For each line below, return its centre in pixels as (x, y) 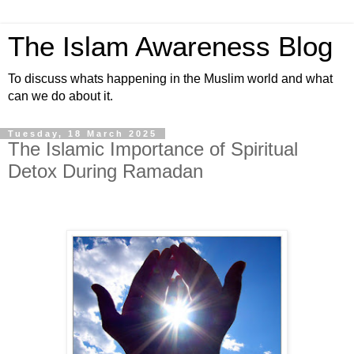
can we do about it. (60, 96)
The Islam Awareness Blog (170, 47)
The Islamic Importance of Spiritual (153, 149)
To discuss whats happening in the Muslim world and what (170, 79)
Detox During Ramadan (105, 171)
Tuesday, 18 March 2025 (83, 134)
